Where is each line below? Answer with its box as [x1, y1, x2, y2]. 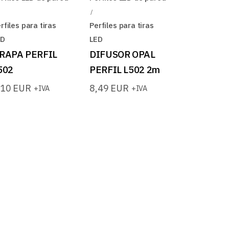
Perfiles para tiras [89, 20, 154, 31]
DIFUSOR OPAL [89, 48, 155, 61]
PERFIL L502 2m [89, 63, 160, 76]
